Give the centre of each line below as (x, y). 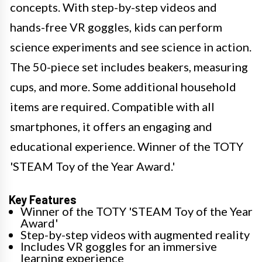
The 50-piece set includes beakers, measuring (129, 66)
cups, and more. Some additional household (123, 86)
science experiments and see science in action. (131, 46)
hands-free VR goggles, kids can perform (116, 27)
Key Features (43, 199)
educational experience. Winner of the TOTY (127, 146)
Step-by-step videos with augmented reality (135, 234)
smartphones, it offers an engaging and (111, 126)
